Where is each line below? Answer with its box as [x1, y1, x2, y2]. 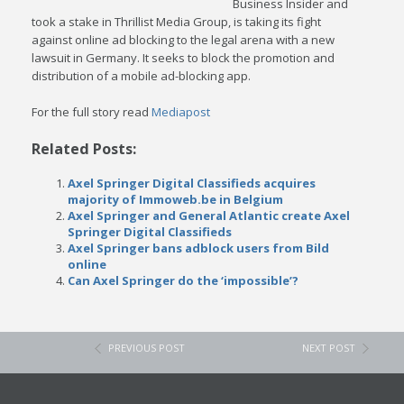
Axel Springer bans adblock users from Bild [68, 240, 330, 256]
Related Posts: [32, 139, 137, 159]
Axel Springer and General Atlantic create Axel [68, 207, 351, 224]
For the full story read [32, 104, 152, 120]
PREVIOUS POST [108, 341, 186, 354]
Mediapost [151, 104, 211, 120]
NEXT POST [302, 341, 356, 354]
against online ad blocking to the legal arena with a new [32, 32, 335, 48]
